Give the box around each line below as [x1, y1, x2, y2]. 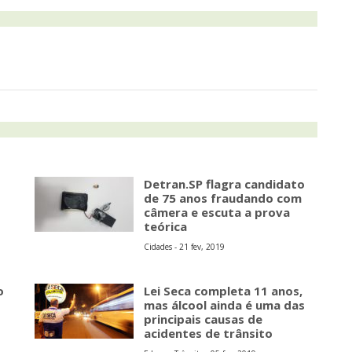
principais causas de [144, 311, 262, 328]
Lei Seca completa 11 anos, [144, 283, 302, 299]
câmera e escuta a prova [144, 204, 290, 221]
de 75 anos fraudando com [144, 190, 302, 207]
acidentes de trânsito [144, 325, 273, 342]
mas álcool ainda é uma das [144, 297, 305, 313]
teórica [144, 218, 187, 235]
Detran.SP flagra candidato [144, 176, 305, 192]
